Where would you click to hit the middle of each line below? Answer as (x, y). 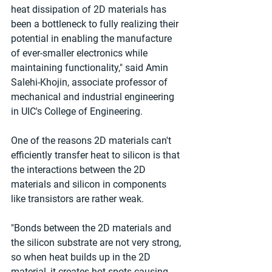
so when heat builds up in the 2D (82, 257)
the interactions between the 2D (80, 170)
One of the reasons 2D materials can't (92, 141)
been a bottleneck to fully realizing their (96, 24)
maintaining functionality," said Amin (91, 68)
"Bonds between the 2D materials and (92, 228)
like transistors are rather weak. (77, 199)
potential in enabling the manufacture (93, 39)
